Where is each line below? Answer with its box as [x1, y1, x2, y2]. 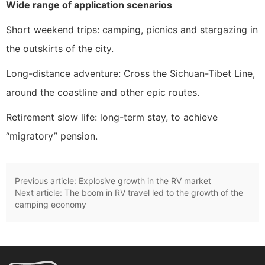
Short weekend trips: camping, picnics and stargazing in [6, 24, 258, 36]
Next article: [15, 188, 64, 198]
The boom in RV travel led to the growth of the [64, 188, 243, 198]
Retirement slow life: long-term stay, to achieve [6, 111, 218, 124]
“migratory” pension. [6, 130, 98, 143]
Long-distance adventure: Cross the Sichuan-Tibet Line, [6, 67, 255, 80]
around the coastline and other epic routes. [6, 86, 199, 99]
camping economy [15, 199, 86, 210]
